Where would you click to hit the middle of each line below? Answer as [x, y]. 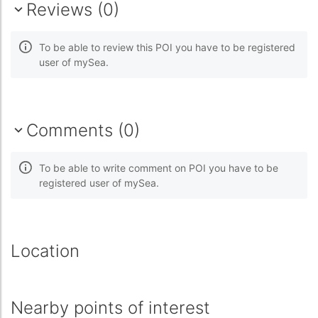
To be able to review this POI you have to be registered [167, 48]
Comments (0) [83, 131]
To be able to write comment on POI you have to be [159, 168]
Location [45, 251]
